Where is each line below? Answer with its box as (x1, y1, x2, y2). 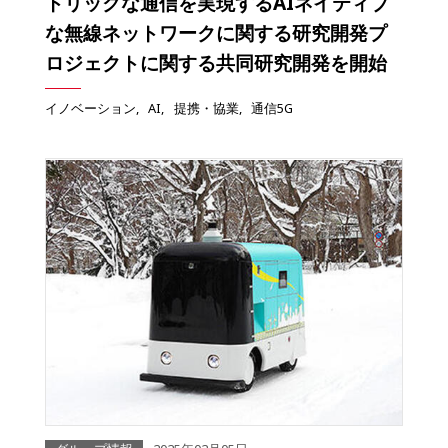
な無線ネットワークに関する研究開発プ (45, 19, 387, 47)
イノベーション (45, 99, 136, 118)
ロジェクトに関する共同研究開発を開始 (45, 49, 387, 77)
